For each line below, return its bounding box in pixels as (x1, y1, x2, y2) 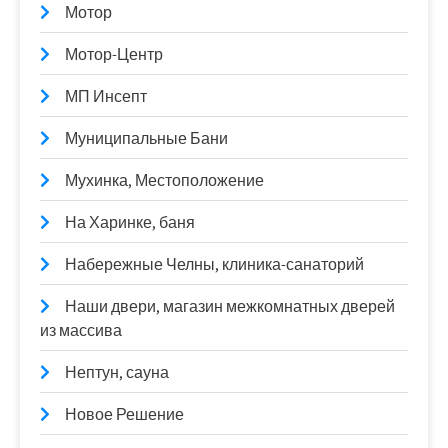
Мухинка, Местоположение (65, 169, 264, 191)
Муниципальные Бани (65, 127, 228, 149)
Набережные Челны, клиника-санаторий (65, 253, 364, 275)
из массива (40, 319, 122, 341)
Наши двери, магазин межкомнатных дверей (65, 295, 395, 317)
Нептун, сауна (65, 361, 169, 383)
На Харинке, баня (65, 211, 195, 233)
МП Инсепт (65, 85, 147, 107)
